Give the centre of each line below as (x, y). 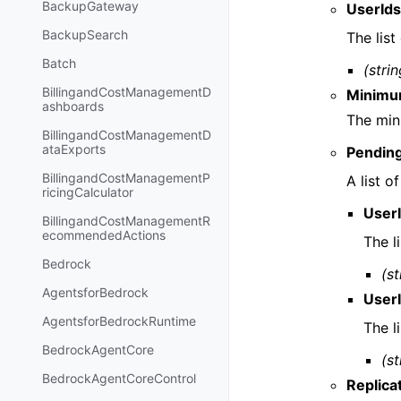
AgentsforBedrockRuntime (119, 321)
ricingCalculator (88, 192)
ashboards (73, 107)
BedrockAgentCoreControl (119, 379)
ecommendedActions (104, 235)
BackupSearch (85, 35)
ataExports (74, 149)
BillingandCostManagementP (126, 178)
